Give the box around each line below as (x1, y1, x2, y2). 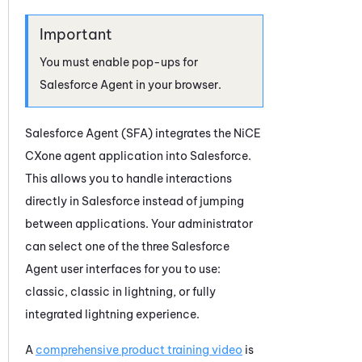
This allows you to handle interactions (25, 170, 232, 186)
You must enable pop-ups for (40, 54, 198, 69)
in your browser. (133, 77, 221, 92)
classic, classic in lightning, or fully (25, 284, 216, 299)
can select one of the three (25, 238, 171, 254)
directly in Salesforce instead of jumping (25, 193, 244, 208)
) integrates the (148, 125, 234, 141)
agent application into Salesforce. (61, 148, 251, 163)
